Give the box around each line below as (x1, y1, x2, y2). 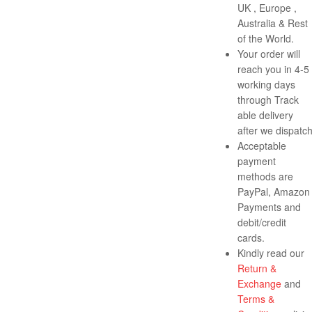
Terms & (237, 292, 274, 306)
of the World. (237, 31, 294, 46)
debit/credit (237, 215, 286, 230)
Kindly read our (237, 246, 304, 260)
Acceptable (237, 139, 286, 153)
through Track (237, 93, 299, 107)
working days (237, 77, 295, 92)
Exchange (237, 276, 281, 291)
